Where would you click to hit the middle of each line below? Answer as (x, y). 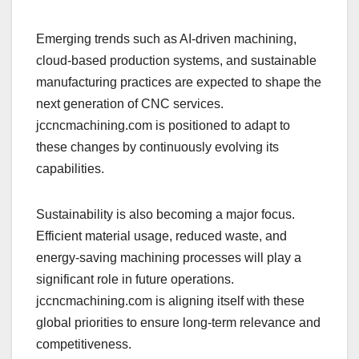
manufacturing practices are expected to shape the (179, 83)
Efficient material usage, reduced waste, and (161, 236)
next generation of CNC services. (130, 104)
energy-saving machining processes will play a (169, 258)
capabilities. (70, 169)
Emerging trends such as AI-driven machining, (166, 39)
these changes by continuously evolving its (157, 147)
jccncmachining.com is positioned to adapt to (163, 126)
